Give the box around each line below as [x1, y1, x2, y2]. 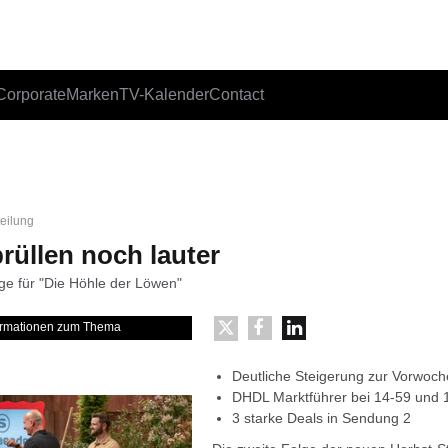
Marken [66, 86, 119, 103]
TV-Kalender [119, 86, 209, 103]
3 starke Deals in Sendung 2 [232, 410, 412, 426]
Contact [209, 86, 264, 103]
